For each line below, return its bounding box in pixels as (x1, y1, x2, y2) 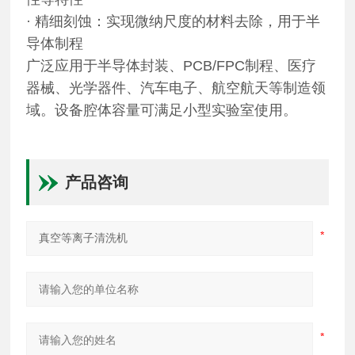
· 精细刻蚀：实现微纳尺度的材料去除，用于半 (26, 13, 321, 29)
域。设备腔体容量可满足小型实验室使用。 (26, 101, 298, 118)
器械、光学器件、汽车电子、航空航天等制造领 (26, 79, 326, 96)
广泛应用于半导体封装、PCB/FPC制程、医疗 (26, 57, 317, 74)
